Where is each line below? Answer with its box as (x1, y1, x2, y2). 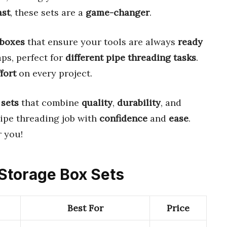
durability (117, 96, 161, 108)
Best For (67, 202, 103, 214)
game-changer (86, 6, 149, 18)
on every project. (16, 67, 92, 79)
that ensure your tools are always (25, 35, 178, 48)
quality (82, 96, 112, 108)
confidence (99, 112, 147, 124)
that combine (19, 96, 82, 108)
